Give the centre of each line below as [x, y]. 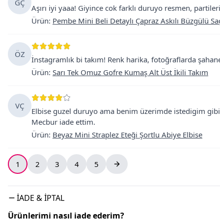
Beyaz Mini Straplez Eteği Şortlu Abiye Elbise [127, 135]
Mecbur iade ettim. [63, 122]
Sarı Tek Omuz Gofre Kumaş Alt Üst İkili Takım [130, 72]
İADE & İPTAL [41, 198]
